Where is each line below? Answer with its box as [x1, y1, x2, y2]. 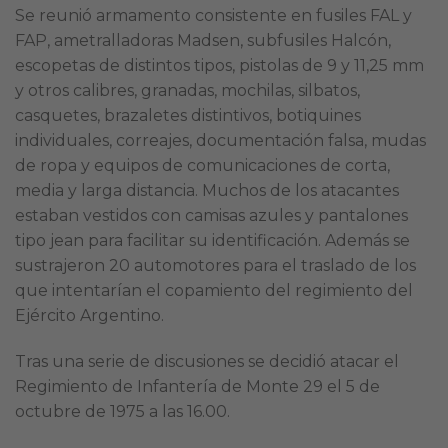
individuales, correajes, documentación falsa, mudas [15, 131, 426, 151]
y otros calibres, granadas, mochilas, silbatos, [15, 81, 360, 101]
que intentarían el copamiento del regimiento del [15, 281, 413, 301]
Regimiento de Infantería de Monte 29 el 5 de [15, 376, 380, 396]
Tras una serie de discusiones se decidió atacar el [15, 351, 399, 371]
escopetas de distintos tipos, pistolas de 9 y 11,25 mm [15, 56, 424, 76]
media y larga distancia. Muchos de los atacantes [15, 181, 399, 201]
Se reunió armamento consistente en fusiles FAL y [15, 6, 412, 26]
